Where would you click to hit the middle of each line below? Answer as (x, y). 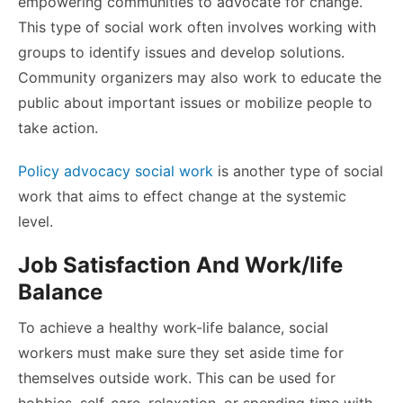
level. (36, 222)
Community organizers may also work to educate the (200, 78)
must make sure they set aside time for (208, 353)
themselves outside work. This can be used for (177, 378)
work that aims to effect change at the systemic (182, 197)
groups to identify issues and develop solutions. (181, 53)
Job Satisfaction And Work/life (180, 265)
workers (45, 353)
